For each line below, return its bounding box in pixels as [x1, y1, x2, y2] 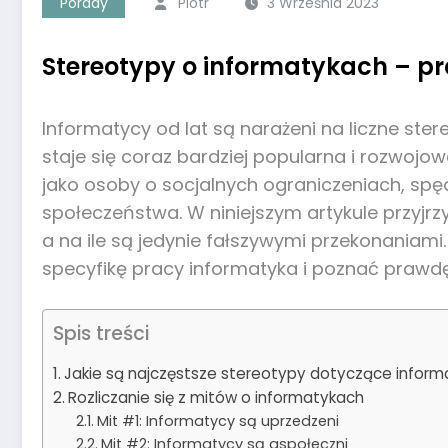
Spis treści [53, 319, 149, 347]
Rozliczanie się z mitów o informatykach [68, 386, 365, 408]
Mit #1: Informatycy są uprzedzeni [96, 410, 339, 431]
